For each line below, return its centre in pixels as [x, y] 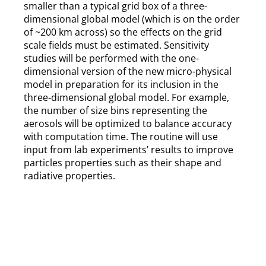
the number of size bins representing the [115, 111]
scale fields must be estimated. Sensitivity [116, 45]
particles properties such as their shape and [123, 163]
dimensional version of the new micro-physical [128, 72]
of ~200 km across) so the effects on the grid [123, 32]
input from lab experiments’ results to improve [129, 150]
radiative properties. [69, 176]
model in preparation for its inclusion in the [121, 85]
